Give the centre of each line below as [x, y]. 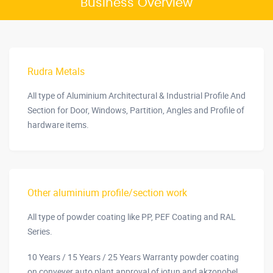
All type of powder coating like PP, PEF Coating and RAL [132, 217]
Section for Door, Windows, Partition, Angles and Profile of [136, 110]
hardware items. [58, 125]
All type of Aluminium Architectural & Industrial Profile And [136, 95]
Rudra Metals [56, 71]
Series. [40, 231]
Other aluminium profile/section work [107, 193]
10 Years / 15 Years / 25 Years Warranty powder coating [133, 257]
